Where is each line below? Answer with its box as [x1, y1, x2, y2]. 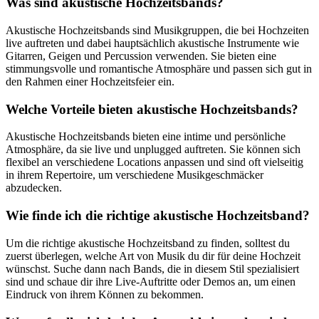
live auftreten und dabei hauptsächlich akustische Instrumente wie [6, 37, 299, 50]
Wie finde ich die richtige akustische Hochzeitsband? [6, 208, 310, 224]
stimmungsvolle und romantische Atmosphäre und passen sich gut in [6, 63, 312, 75]
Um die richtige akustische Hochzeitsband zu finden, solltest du [6, 236, 290, 249]
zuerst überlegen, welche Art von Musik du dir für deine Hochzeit [6, 249, 300, 262]
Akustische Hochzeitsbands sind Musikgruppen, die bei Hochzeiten [6, 24, 309, 37]
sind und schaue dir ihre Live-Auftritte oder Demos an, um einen [6, 275, 296, 288]
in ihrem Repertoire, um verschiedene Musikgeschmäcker [6, 169, 263, 182]
